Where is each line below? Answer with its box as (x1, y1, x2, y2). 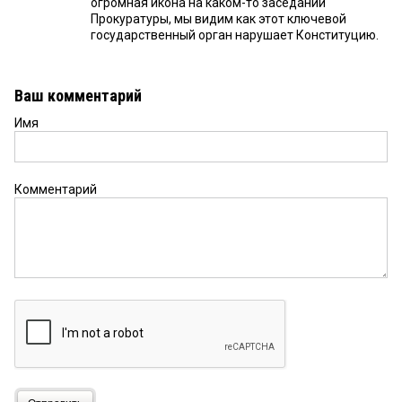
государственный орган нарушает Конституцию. (91, 28, 379, 43)
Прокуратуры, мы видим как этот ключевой (91, 12, 346, 27)
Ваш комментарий (14, 86, 142, 106)
